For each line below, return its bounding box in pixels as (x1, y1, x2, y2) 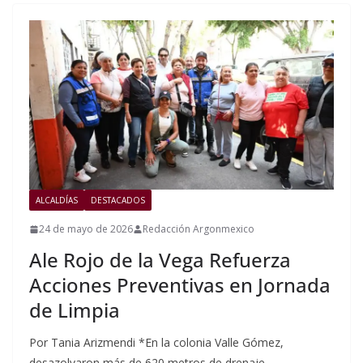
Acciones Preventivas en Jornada (29, 271, 331, 299)
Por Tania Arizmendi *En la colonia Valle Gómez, (29, 335, 284, 351)
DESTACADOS (91, 194, 145, 207)
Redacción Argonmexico (143, 222, 254, 237)
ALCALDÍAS (36, 194, 78, 207)
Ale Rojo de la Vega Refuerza (29, 246, 291, 274)
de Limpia (29, 297, 120, 324)
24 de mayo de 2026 (39, 222, 133, 237)
